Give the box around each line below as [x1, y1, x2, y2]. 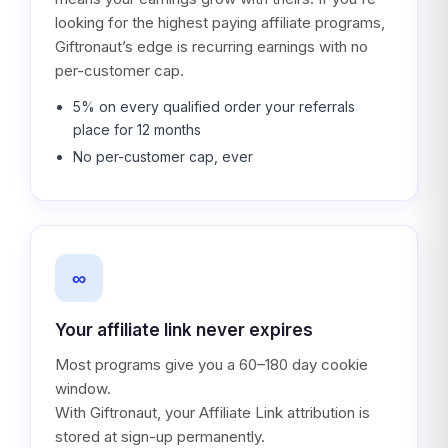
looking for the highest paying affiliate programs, [55, 13, 385, 32]
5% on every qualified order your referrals [73, 98, 355, 115]
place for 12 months [73, 121, 201, 138]
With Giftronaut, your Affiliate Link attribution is [55, 403, 370, 422]
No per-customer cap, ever [73, 148, 253, 165]
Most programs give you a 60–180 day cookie [55, 355, 368, 374]
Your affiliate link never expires [55, 320, 313, 340]
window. [55, 379, 111, 398]
